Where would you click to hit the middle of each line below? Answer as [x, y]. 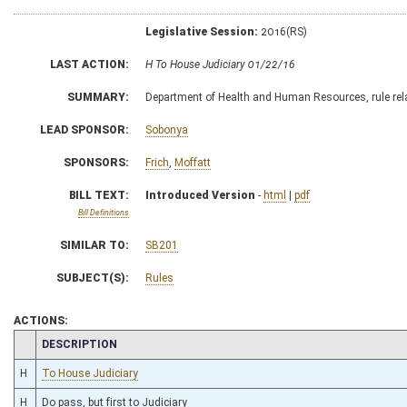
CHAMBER [46, 343]
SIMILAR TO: [94, 245]
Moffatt [193, 162]
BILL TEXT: [99, 195]
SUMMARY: [98, 97]
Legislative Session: [202, 31]
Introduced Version [200, 195]
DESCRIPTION [79, 344]
